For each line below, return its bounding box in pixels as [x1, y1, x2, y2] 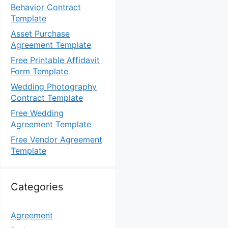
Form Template [11, 66, 68, 76]
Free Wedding [11, 108, 64, 118]
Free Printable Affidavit [11, 55, 100, 65]
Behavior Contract [11, 2, 81, 12]
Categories [11, 181, 63, 193]
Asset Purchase [11, 28, 70, 39]
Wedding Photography [11, 81, 97, 92]
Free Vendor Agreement [11, 134, 102, 145]
